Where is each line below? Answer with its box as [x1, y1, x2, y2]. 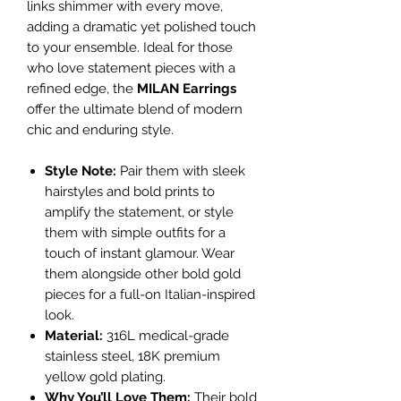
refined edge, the [27, 80, 137, 97]
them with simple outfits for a [45, 224, 226, 241]
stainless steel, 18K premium [45, 347, 220, 364]
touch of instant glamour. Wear [45, 244, 235, 261]
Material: [45, 327, 103, 344]
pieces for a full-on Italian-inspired [45, 286, 255, 303]
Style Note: [45, 162, 116, 179]
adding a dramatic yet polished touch [27, 18, 256, 35]
